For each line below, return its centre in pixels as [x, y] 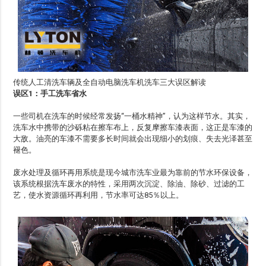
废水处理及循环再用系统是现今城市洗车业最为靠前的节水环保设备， [133, 173]
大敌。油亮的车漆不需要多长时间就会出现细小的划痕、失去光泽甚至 [133, 139]
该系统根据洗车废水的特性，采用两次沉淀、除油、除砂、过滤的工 [129, 184]
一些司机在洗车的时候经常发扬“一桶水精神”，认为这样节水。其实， [132, 116]
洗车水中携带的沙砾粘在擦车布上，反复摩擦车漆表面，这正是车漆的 [133, 128]
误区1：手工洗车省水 [50, 94]
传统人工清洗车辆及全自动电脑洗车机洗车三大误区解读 [110, 83]
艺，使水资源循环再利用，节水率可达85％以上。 [99, 195]
